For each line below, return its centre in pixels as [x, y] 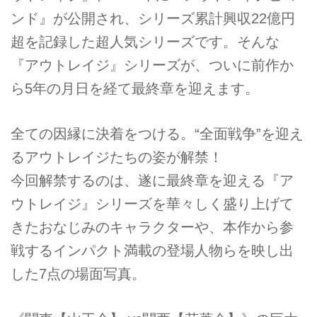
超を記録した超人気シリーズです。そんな [145, 41]
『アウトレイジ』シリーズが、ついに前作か [152, 65]
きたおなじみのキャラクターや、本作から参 [152, 227]
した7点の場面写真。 [78, 274]
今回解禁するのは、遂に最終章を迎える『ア [152, 180]
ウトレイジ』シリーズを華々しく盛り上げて [152, 204]
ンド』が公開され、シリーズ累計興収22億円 [153, 18]
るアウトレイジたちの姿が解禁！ [117, 157]
